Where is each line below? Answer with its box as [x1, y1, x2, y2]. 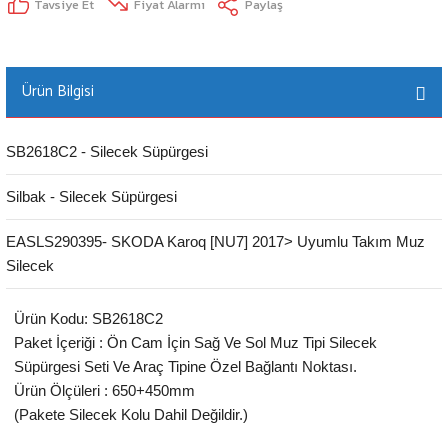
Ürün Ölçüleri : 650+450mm [14, 382, 195, 399]
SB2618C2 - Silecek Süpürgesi [6, 143, 208, 160]
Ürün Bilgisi [22, 79, 94, 104]
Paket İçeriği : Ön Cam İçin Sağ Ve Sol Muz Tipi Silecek [14, 334, 377, 351]
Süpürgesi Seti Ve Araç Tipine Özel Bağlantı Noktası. [14, 358, 357, 375]
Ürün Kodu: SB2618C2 [14, 310, 163, 327]
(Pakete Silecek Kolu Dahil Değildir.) [14, 406, 248, 423]
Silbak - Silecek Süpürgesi [6, 188, 177, 205]
